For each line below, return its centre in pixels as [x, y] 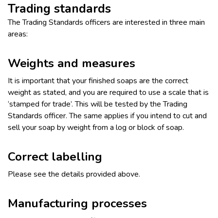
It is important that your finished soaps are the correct [98, 81]
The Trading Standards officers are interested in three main [106, 23]
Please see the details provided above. [74, 174]
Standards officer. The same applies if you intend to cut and [107, 116]
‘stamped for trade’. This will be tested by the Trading [98, 104]
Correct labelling [55, 157]
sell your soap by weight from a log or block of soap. [96, 128]
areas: [18, 34]
